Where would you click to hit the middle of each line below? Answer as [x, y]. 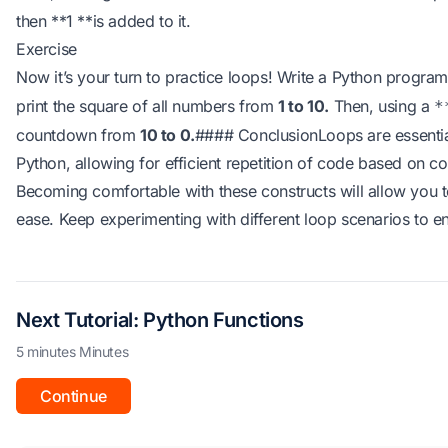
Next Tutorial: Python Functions [160, 320]
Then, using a [382, 106]
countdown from [78, 135]
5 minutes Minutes [72, 351]
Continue [73, 396]
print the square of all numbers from [147, 106]
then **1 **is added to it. [103, 21]
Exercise [46, 49]
